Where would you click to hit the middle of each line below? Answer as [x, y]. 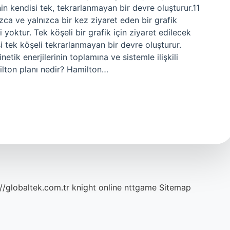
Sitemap [175, 187]
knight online [97, 187]
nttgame [140, 187]
